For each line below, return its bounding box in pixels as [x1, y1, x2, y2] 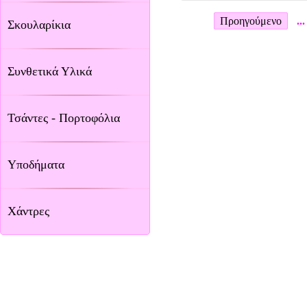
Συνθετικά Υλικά [8, 64, 92, 78]
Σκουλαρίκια [8, 18, 71, 32]
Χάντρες [8, 204, 49, 218]
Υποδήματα [8, 158, 64, 171]
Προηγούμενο [219, 15, 282, 27]
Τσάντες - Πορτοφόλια [8, 111, 120, 125]
